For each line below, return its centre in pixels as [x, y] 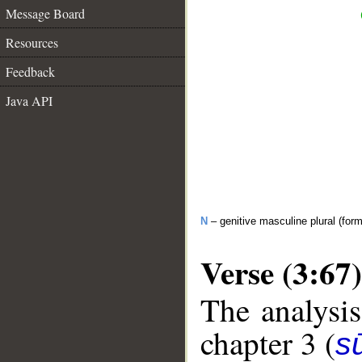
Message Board [45, 13]
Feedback [30, 72]
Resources [32, 42]
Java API [29, 101]
